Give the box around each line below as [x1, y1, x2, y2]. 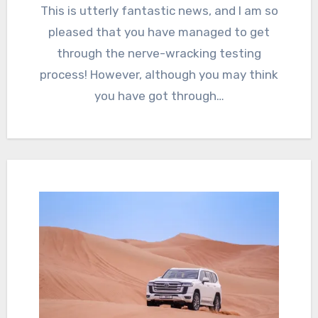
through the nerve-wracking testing [57, 45, 261, 60]
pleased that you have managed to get [48, 24, 270, 39]
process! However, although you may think [40, 67, 278, 82]
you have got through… [94, 88, 224, 103]
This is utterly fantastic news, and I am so [40, 3, 48, 18]
